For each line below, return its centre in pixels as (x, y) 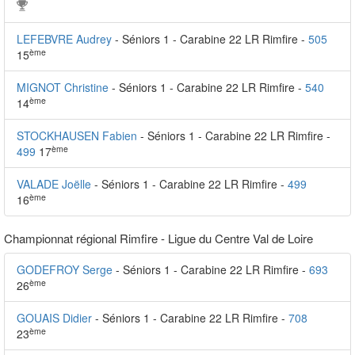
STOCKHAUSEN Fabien (77, 136)
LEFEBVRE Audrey (64, 39)
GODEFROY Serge (65, 269)
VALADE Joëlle (54, 184)
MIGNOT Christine (63, 87)
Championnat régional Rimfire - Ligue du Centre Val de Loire (158, 238)
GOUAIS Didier (54, 318)
